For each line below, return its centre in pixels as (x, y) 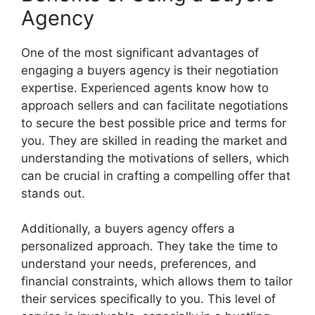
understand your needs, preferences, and (139, 264)
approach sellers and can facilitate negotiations (155, 105)
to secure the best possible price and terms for (154, 123)
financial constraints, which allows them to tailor (157, 281)
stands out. (53, 193)
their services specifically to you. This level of (148, 299)
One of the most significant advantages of (140, 52)
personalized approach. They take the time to (149, 246)
